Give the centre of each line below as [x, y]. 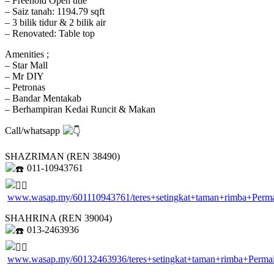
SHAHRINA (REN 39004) [58, 218]
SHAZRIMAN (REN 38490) [62, 157]
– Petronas [25, 87]
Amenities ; [27, 54]
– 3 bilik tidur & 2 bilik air [55, 23]
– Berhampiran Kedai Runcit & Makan [80, 109]
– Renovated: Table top [50, 34]
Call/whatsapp [34, 131]
